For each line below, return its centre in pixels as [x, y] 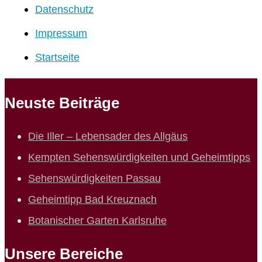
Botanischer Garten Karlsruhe [97, 220]
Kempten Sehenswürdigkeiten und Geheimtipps [139, 157]
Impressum [61, 33]
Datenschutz [64, 9]
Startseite [57, 57]
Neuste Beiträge [62, 103]
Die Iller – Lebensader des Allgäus [108, 136]
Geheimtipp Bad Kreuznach [92, 199]
